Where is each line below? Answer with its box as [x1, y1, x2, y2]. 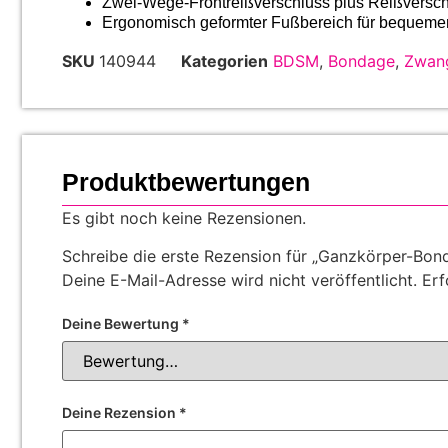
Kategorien [181, 51, 268, 72]
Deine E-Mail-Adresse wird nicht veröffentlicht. [62, 270, 417, 291]
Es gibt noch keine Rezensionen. [62, 208, 306, 229]
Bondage [328, 51, 395, 72]
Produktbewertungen [62, 168, 310, 197]
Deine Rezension [62, 404, 179, 422]
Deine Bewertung [62, 315, 182, 333]
